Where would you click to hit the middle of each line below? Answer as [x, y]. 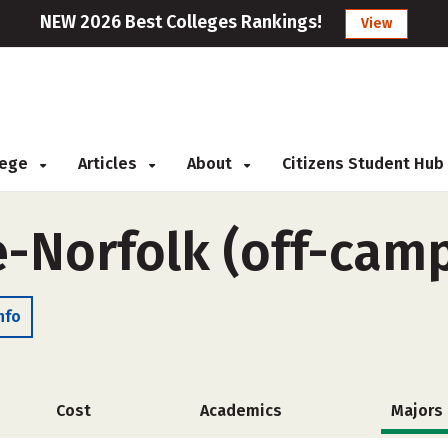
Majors [416, 410]
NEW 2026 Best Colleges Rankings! [181, 22]
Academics [240, 410]
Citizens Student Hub [363, 163]
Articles [109, 163]
